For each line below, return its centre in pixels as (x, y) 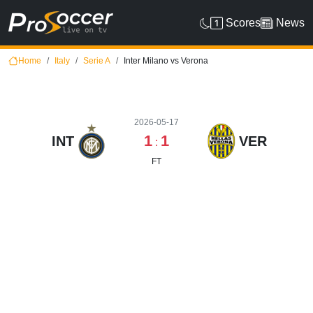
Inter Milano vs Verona (166, 61)
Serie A (97, 61)
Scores (243, 22)
